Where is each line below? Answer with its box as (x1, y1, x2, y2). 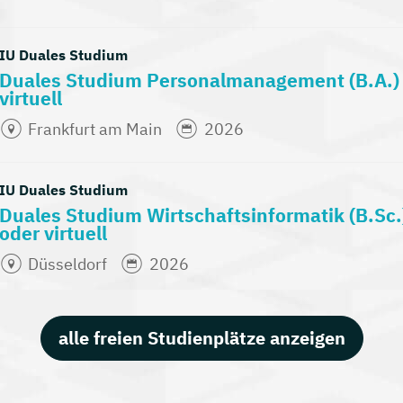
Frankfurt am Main (28, 119, 163, 140)
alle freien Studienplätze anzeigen (58, 326, 345, 351)
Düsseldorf (28, 254, 108, 275)
